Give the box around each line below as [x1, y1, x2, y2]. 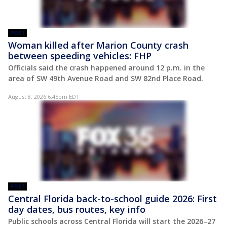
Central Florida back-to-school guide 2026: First [8, 192, 217, 205]
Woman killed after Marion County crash [8, 39, 188, 51]
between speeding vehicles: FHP [8, 49, 152, 62]
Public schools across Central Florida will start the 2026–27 [8, 216, 215, 226]
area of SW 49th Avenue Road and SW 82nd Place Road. [8, 73, 203, 83]
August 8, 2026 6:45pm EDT [8, 92, 80, 100]
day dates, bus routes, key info [8, 203, 145, 215]
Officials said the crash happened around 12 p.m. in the [8, 62, 205, 72]
